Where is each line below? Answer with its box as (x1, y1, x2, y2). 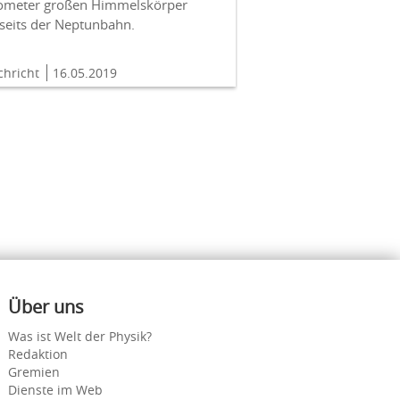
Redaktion (7, 346, 68, 363)
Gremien (7, 363, 60, 381)
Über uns (7, 295, 84, 320)
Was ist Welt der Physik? (7, 328, 152, 346)
